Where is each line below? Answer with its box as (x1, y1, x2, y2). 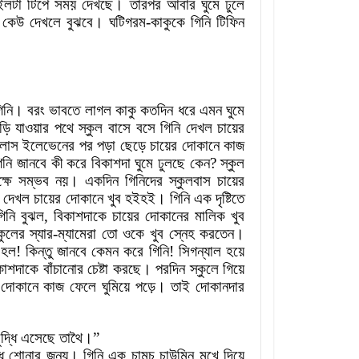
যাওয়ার (15, 119, 50, 137)
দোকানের (144, 208, 189, 225)
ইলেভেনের (22, 137, 75, 155)
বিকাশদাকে (53, 208, 107, 225)
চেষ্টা (87, 260, 108, 278)
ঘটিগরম (108, 14, 146, 31)
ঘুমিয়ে (101, 278, 130, 296)
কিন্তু (25, 243, 52, 260)
